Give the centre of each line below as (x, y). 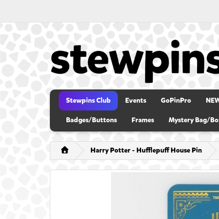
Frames (143, 120)
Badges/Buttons (91, 120)
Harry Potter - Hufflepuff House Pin (146, 151)
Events (136, 101)
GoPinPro (176, 101)
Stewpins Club (88, 101)
